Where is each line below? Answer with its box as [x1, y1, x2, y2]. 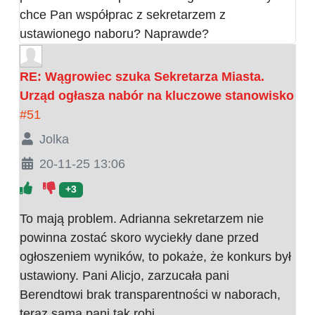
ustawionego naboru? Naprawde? [20, 27, 209, 41]
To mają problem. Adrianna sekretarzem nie [20, 212, 264, 226]
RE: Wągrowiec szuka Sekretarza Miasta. [20, 70, 264, 84]
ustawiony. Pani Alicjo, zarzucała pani [20, 269, 229, 283]
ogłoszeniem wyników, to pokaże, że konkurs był [20, 250, 291, 264]
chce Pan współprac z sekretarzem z [20, 8, 226, 22]
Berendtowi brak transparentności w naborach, [20, 288, 281, 302]
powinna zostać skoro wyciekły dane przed [20, 231, 259, 245]
